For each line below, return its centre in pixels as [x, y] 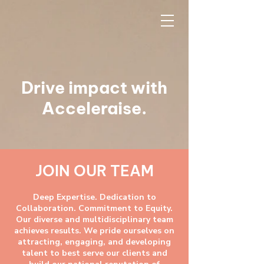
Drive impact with [94, 88]
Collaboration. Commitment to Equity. [94, 208]
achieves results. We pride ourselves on [94, 231]
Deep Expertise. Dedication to [94, 197]
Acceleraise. [94, 108]
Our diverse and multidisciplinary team [94, 220]
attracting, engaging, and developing [94, 242]
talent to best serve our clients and [94, 253]
